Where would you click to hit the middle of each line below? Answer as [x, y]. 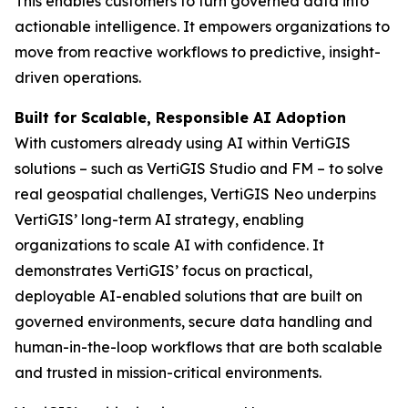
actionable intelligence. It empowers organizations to [202, 26]
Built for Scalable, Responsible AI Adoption [180, 117]
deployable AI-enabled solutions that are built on [189, 296]
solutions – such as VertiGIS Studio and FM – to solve [199, 168]
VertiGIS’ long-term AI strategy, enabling [159, 219]
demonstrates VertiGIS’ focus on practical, [163, 270]
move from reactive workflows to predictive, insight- [198, 52]
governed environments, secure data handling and [194, 321]
